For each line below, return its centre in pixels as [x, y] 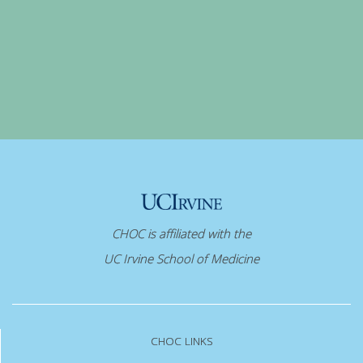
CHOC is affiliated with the [181, 234]
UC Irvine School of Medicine [181, 259]
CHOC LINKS [182, 342]
